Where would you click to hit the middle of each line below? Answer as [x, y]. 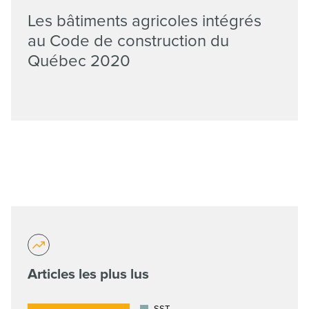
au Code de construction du [128, 41]
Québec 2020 [79, 61]
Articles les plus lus [88, 274]
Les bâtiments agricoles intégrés [144, 21]
